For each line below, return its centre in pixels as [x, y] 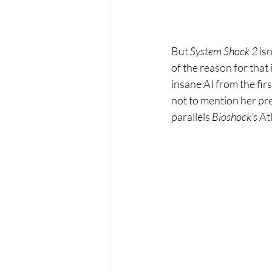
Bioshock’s [236, 116]
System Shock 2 [225, 51]
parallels [192, 116]
